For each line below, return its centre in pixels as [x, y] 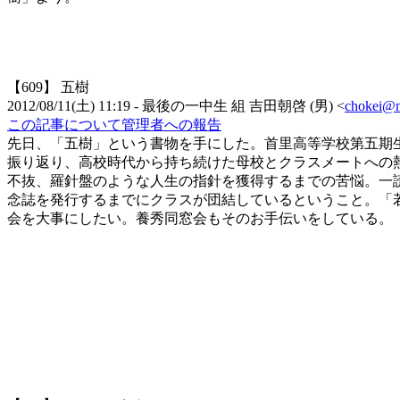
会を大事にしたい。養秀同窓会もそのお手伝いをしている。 [200, 219]
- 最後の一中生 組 [190, 106]
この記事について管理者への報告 [114, 125]
